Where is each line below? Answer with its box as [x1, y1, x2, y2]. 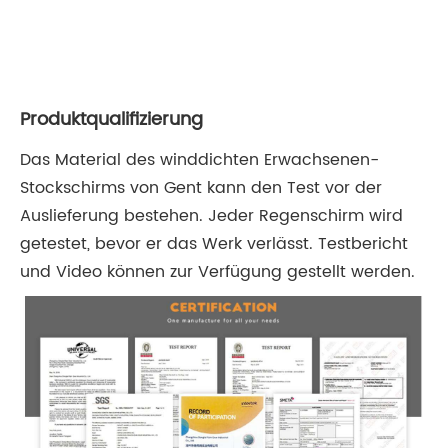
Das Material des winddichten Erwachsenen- [20, 147, 379, 174]
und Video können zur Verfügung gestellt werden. [20, 259, 415, 286]
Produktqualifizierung [20, 105, 203, 135]
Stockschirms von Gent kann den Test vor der [20, 175, 382, 202]
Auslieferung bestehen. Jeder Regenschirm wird [20, 203, 403, 230]
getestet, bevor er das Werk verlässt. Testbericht [20, 231, 408, 258]
